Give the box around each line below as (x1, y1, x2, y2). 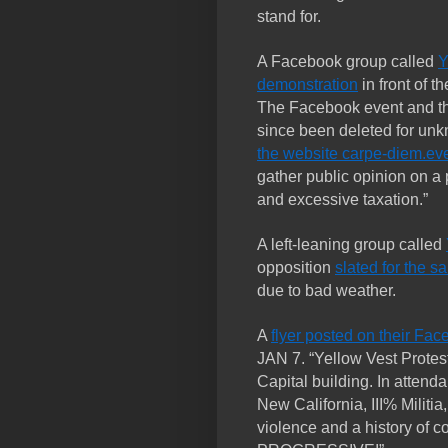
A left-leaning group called (257, 236, 446, 254)
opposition (257, 259, 335, 277)
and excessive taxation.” (257, 191, 428, 209)
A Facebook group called (257, 53, 438, 71)
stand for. (257, 8, 321, 26)
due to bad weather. (257, 282, 396, 300)
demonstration (257, 76, 358, 94)
